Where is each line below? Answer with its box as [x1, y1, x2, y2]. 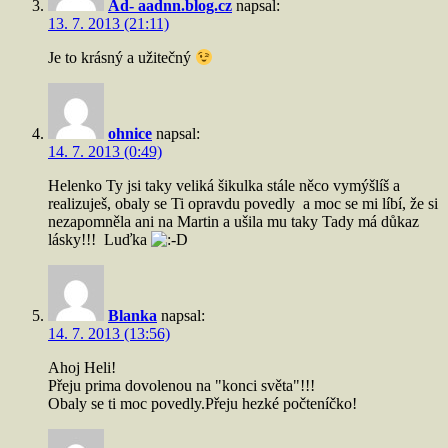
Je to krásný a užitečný [48, 49, 195, 66]
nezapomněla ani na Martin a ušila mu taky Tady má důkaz [48, 213, 419, 230]
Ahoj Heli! [48, 359, 116, 376]
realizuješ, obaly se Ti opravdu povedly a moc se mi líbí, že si [48, 195, 438, 212]
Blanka [108, 307, 157, 324]
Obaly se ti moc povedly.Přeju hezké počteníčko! [48, 395, 357, 412]
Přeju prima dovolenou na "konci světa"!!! [48, 377, 315, 394]
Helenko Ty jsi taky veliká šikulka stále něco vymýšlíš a [48, 177, 400, 194]
